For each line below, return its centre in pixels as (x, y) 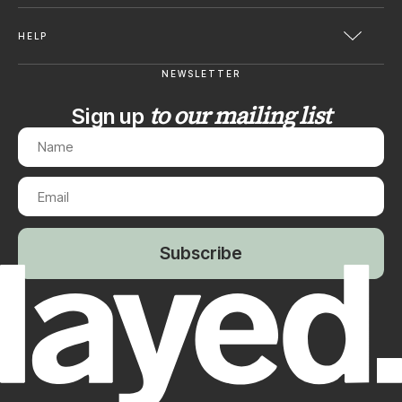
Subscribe (201, 253)
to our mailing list (240, 115)
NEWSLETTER (201, 74)
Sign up (110, 116)
